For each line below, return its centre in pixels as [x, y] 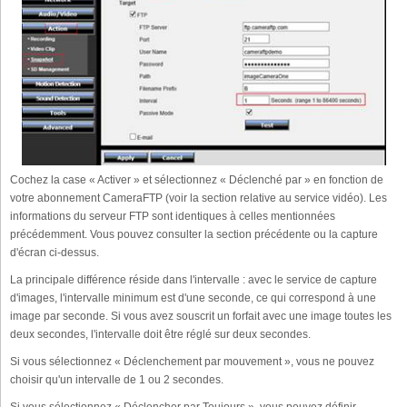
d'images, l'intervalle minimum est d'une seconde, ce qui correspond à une [193, 298]
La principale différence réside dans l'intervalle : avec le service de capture [194, 279]
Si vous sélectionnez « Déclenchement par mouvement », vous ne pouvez [192, 361]
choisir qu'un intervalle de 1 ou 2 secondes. [117, 379]
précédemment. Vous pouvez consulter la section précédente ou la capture [194, 234]
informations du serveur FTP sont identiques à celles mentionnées [173, 216]
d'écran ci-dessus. [55, 252]
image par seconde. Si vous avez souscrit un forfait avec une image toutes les [201, 316]
